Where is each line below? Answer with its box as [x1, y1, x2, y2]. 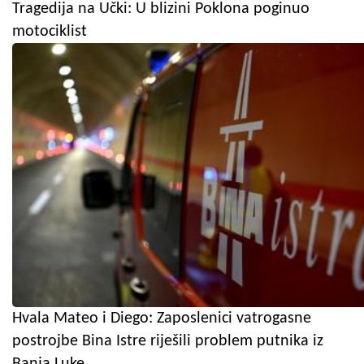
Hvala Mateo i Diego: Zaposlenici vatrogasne [12, 310, 311, 327]
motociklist [12, 23, 87, 40]
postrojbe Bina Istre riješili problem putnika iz [12, 332, 323, 349]
